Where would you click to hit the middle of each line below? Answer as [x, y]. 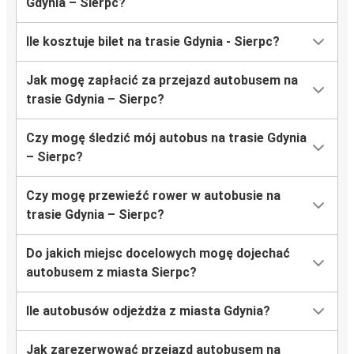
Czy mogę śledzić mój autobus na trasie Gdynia [166, 138]
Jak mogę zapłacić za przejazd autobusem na [162, 81]
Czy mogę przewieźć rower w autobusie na [153, 196]
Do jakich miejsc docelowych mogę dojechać [158, 254]
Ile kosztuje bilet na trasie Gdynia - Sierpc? [153, 42]
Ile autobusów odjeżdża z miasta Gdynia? [148, 311]
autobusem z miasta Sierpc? [111, 273]
